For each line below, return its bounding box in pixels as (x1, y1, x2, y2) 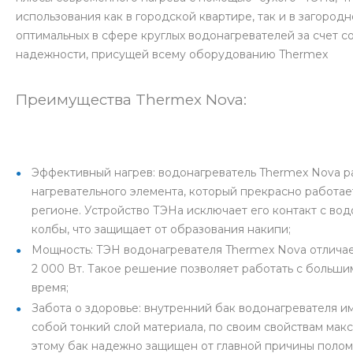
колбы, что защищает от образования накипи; (32, 222, 291, 237)
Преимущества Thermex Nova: (16, 91, 247, 110)
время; (32, 281, 69, 295)
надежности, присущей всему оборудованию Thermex (16, 47, 334, 62)
